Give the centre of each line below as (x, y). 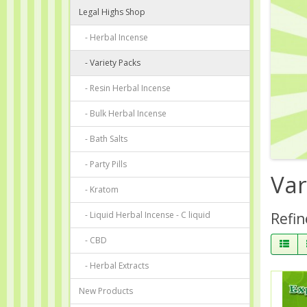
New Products (106, 291)
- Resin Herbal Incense (125, 88)
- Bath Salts (103, 138)
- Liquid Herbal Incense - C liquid (145, 214)
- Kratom (99, 189)
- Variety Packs (110, 62)
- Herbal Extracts (114, 265)
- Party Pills (103, 164)
